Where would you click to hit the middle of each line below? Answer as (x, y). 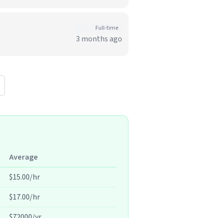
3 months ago (99, 39)
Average (24, 157)
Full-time (107, 28)
